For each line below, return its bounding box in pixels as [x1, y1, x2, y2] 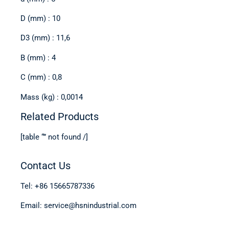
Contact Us [20, 159, 71, 172]
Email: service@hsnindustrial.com [20, 201, 136, 211]
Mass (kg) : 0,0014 [20, 92, 83, 102]
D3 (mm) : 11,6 [20, 33, 70, 43]
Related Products [20, 110, 99, 123]
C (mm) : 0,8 [20, 73, 62, 82]
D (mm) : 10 [20, 14, 60, 23]
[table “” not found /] [20, 132, 88, 142]
